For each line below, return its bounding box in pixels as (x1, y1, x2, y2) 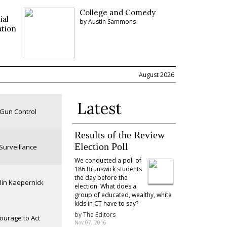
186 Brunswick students (74, 165, 142, 173)
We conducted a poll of (74, 156, 141, 165)
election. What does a (74, 182, 136, 191)
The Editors (83, 210, 116, 219)
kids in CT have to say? (74, 199, 138, 208)
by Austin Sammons (80, 17, 136, 26)
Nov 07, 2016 (74, 219, 106, 226)
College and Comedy (80, 8, 156, 17)
